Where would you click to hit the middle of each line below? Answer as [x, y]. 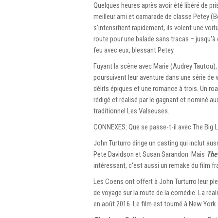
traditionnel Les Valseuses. [131, 111]
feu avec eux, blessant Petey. [134, 50]
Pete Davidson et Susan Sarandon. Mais [150, 154]
